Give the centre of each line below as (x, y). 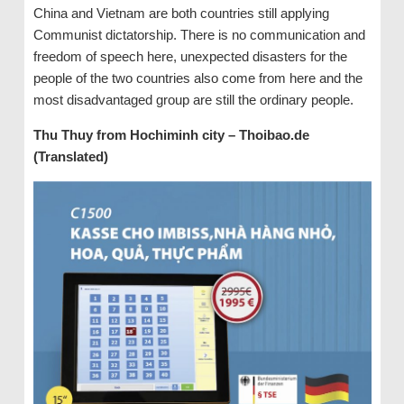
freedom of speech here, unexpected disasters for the (190, 56)
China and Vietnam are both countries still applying (181, 13)
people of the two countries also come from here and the (197, 78)
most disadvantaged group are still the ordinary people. (193, 99)
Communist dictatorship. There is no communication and (199, 34)
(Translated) (70, 156)
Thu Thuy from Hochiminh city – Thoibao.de (171, 134)
